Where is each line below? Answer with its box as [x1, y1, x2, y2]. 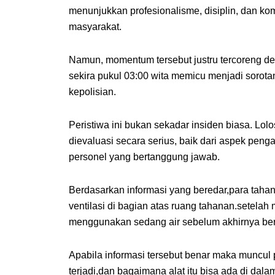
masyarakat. [69, 21, 122, 32]
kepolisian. [69, 86, 116, 97]
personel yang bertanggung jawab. [69, 151, 220, 162]
